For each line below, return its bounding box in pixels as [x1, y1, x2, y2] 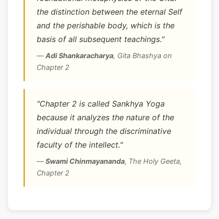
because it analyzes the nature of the [37, 112, 174, 122]
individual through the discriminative [37, 126, 171, 136]
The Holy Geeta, [129, 157, 182, 165]
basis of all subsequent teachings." [37, 34, 164, 44]
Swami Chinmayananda [45, 157, 125, 165]
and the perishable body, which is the [37, 21, 175, 30]
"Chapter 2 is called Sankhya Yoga [37, 99, 165, 109]
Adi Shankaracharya [45, 51, 113, 60]
